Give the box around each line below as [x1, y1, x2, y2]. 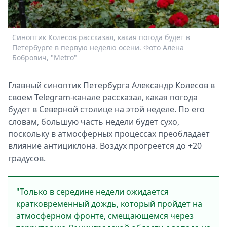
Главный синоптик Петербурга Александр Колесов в [8, 80, 215, 91]
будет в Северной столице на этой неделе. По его [8, 104, 205, 115]
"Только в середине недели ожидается [16, 186, 169, 197]
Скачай [49, 54, 77, 65]
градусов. [8, 153, 46, 164]
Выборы [49, 30, 81, 41]
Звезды [49, 18, 77, 29]
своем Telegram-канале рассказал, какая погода [8, 92, 198, 103]
